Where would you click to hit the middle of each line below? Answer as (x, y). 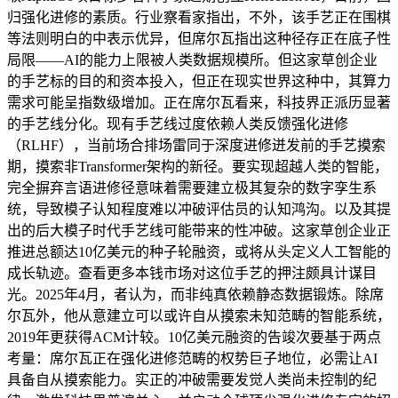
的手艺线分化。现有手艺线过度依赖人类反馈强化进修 (178, 124)
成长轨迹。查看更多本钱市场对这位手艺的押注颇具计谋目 (192, 273)
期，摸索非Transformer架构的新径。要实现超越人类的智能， (198, 167)
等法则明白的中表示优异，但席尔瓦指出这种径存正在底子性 (199, 39)
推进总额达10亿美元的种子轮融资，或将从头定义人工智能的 (199, 252)
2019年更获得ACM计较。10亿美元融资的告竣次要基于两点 (194, 337)
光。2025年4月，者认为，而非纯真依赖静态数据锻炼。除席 (195, 295)
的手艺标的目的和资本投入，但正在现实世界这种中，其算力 (199, 81)
